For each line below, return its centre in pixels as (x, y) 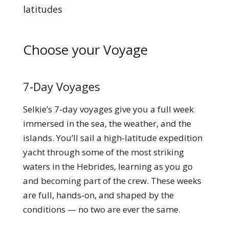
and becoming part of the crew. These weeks (112, 181)
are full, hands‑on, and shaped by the (98, 195)
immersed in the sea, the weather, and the (107, 123)
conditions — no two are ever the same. (101, 209)
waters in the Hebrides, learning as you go (108, 166)
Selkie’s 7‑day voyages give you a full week (108, 109)
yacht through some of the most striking (103, 152)
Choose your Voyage (85, 50)
